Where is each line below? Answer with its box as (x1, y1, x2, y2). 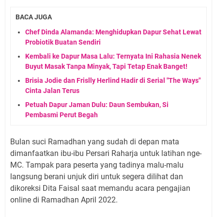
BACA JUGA (15, 13, 52, 21)
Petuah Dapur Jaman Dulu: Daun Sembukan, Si (25, 100, 169, 108)
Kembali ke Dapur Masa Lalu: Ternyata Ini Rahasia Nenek (25, 52, 201, 60)
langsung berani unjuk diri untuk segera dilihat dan (10, 171, 183, 181)
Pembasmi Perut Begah (25, 110, 98, 119)
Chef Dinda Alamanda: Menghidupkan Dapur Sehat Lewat (25, 28, 201, 36)
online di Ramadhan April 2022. (10, 195, 120, 204)
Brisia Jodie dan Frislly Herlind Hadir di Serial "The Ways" (25, 76, 201, 84)
